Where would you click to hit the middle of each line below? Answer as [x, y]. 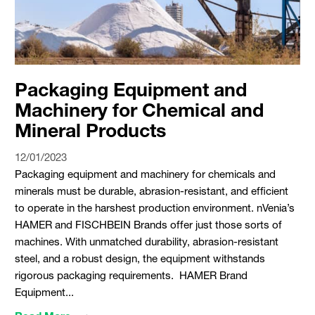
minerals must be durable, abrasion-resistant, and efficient [151, 190]
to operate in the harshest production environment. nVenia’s [154, 207]
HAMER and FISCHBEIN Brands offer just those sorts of [148, 224]
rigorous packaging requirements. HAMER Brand [131, 275]
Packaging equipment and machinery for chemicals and [145, 173]
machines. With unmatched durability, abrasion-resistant [146, 241]
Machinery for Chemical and [139, 110]
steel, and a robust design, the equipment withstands [140, 258]
